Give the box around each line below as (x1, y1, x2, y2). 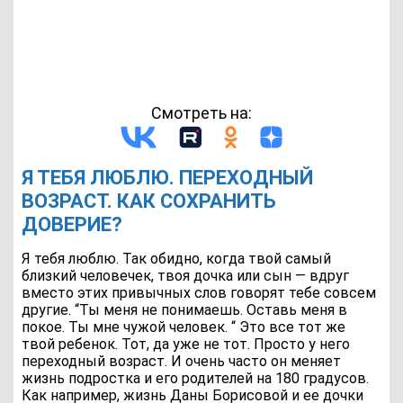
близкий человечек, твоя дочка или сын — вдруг (22, 267, 350, 284)
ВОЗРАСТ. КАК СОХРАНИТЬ (22, 190, 277, 212)
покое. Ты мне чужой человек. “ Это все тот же (22, 318, 346, 336)
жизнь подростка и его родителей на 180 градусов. (22, 370, 370, 387)
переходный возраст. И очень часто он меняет (22, 353, 342, 370)
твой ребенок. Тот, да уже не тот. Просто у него (22, 336, 351, 353)
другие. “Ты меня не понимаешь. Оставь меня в (22, 301, 348, 318)
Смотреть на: (151, 103, 252, 122)
